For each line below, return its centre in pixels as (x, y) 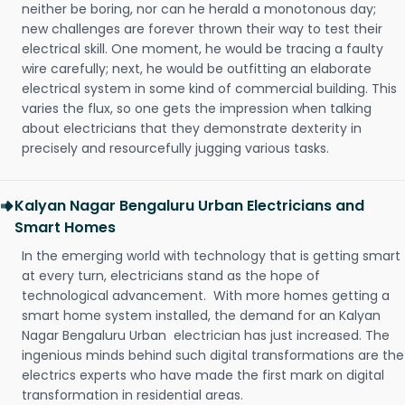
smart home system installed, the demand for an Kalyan (201, 316)
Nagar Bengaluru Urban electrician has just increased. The (206, 336)
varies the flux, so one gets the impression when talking (197, 109)
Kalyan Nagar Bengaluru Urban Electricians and (189, 206)
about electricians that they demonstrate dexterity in (192, 129)
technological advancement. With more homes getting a (206, 296)
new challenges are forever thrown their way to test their (202, 29)
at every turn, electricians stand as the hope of (171, 276)
